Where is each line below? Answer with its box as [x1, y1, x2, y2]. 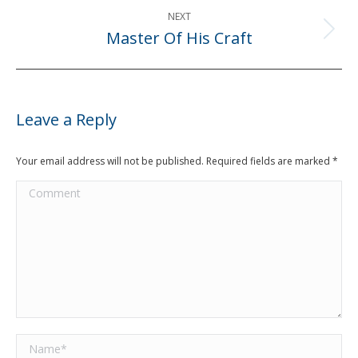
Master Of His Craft [105, 26, 253, 49]
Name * [16, 334, 62, 352]
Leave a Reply [16, 108, 117, 130]
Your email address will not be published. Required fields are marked [16, 153, 332, 168]
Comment [16, 181, 74, 199]
